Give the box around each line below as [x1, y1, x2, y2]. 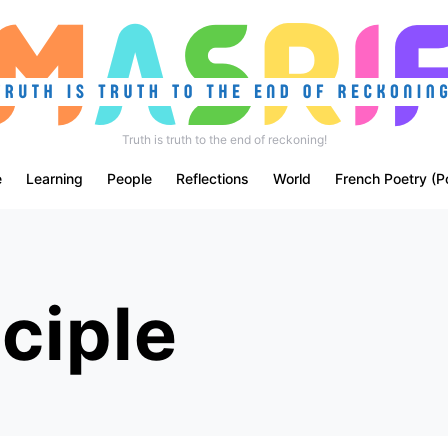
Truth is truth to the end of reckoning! [121, 132, 327, 147]
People [106, 170, 152, 187]
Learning [25, 170, 83, 187]
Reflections [175, 170, 249, 187]
